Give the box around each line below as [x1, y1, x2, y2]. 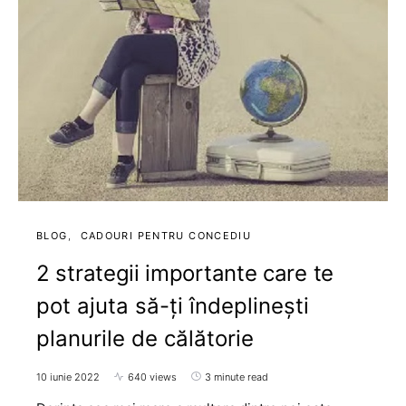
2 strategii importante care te [36, 259, 334, 286]
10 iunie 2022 [36, 370, 100, 383]
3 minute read [205, 370, 268, 383]
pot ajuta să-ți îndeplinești [36, 292, 309, 319]
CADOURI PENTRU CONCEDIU [80, 228, 252, 242]
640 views [128, 370, 177, 383]
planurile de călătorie [36, 324, 254, 352]
